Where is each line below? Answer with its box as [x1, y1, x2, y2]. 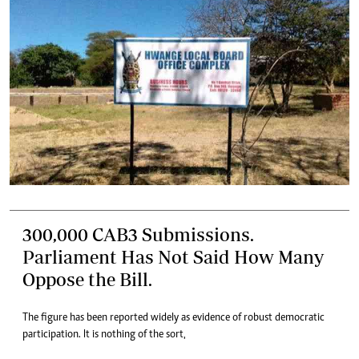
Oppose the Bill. [22, 268, 152, 290]
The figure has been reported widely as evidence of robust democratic [22, 313, 325, 324]
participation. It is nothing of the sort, [22, 329, 186, 341]
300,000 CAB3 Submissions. [22, 224, 254, 245]
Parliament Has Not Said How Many [22, 246, 324, 268]
